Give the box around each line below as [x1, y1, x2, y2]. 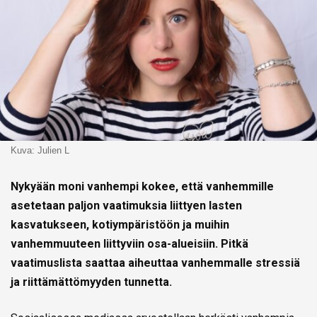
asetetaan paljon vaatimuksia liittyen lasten [11, 199, 242, 213]
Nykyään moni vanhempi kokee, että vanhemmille [11, 180, 274, 194]
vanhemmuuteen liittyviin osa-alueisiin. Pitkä [11, 237, 248, 251]
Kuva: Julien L [11, 145, 69, 156]
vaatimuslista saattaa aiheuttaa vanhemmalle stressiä [11, 256, 300, 270]
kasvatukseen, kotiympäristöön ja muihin [11, 218, 229, 232]
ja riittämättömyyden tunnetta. [11, 275, 172, 289]
